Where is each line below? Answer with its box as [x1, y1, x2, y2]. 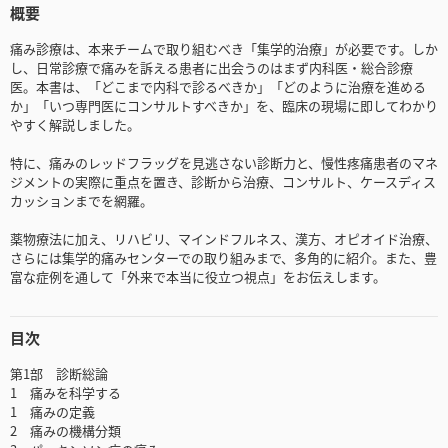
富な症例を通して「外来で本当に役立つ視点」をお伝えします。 [10, 267, 386, 287]
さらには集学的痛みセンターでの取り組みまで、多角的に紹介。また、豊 [10, 248, 437, 268]
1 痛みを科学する [10, 383, 121, 403]
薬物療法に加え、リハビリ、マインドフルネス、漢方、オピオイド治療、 [10, 229, 438, 249]
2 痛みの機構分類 [10, 421, 121, 441]
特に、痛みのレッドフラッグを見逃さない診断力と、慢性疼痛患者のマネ [10, 153, 438, 173]
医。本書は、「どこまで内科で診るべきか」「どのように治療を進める [10, 77, 426, 97]
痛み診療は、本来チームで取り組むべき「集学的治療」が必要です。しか [10, 39, 438, 59]
